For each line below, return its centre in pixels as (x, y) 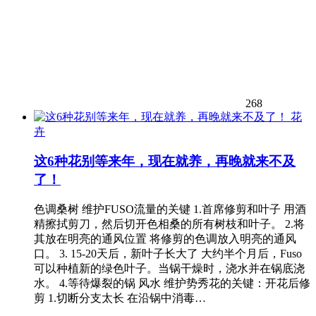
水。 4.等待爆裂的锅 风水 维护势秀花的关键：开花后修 (172, 283)
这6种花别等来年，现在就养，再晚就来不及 (165, 162)
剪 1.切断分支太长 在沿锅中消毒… (120, 298)
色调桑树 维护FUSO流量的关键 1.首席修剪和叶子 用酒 (170, 209)
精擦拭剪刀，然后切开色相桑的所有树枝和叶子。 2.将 (169, 224)
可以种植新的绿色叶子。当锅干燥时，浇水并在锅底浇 (169, 268)
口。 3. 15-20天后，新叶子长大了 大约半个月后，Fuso (168, 254)
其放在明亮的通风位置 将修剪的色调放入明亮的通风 (165, 239)
